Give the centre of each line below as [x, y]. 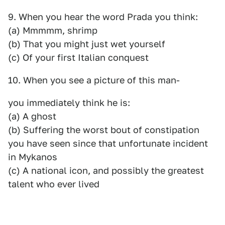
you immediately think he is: [69, 103]
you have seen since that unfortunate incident [108, 143]
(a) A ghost [32, 116]
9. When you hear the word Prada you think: [103, 17]
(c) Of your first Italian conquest [78, 58]
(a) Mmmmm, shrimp [53, 30]
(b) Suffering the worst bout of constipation [104, 130]
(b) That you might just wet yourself [87, 44]
